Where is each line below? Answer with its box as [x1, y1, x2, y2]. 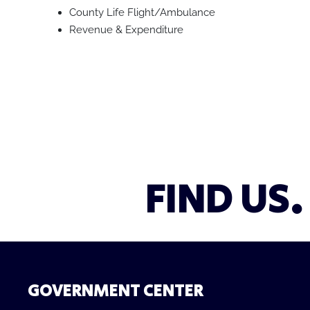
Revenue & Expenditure [69, 24, 183, 37]
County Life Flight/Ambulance [69, 6, 215, 19]
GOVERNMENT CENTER [28, 279, 203, 304]
